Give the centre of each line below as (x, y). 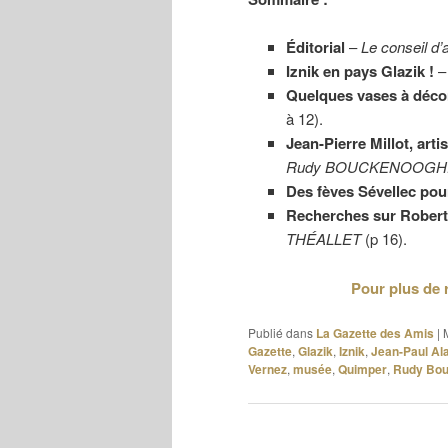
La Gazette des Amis (375, 333)
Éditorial (315, 47)
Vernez (267, 369)
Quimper (362, 369)
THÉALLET (323, 239)
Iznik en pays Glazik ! (359, 71)
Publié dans (280, 333)
